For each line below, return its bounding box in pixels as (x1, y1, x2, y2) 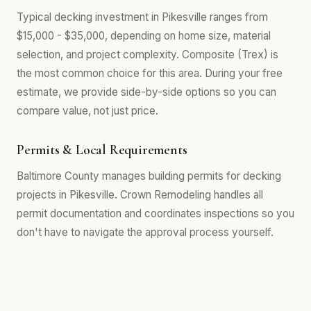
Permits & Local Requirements (17, 142, 187, 158)
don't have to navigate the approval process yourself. (17, 226, 274, 239)
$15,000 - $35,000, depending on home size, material (17, 29, 271, 42)
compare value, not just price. (17, 104, 158, 117)
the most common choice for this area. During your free (17, 67, 283, 80)
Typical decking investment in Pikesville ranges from (17, 10, 268, 24)
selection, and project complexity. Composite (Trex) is (17, 48, 278, 61)
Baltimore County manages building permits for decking (17, 169, 281, 183)
